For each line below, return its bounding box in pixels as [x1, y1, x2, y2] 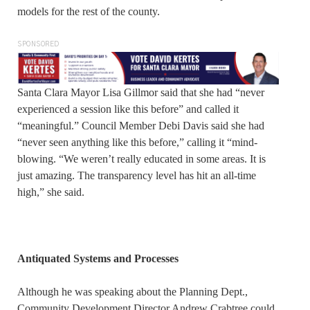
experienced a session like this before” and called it [17, 103, 239, 116]
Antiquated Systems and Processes [17, 253, 181, 265]
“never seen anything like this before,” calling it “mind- [17, 136, 257, 149]
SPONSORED [17, 41, 60, 48]
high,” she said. [17, 186, 84, 199]
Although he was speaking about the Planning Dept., [17, 286, 248, 298]
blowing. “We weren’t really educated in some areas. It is [17, 153, 266, 165]
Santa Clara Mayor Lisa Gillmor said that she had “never [17, 86, 264, 99]
